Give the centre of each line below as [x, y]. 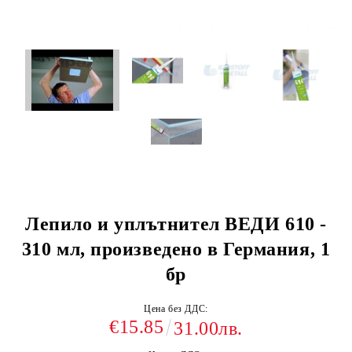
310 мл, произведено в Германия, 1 [176, 249]
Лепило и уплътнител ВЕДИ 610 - [176, 224]
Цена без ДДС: [176, 309]
